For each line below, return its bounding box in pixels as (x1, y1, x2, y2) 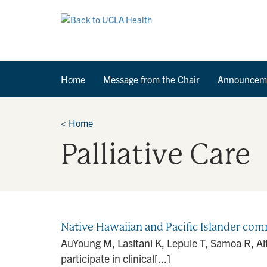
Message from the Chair (103, 73, 200, 85)
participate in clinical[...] (61, 252, 170, 265)
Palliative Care (61, 137, 250, 171)
